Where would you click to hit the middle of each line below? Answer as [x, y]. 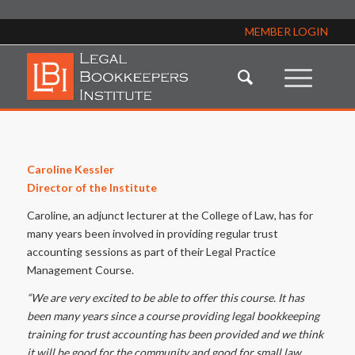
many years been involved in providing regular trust [152, 233]
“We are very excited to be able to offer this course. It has [165, 297]
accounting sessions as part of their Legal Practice [151, 251]
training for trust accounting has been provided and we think [175, 334]
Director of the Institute [92, 187]
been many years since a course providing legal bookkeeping [173, 315]
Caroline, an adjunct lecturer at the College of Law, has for [170, 215]
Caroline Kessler [70, 169]
